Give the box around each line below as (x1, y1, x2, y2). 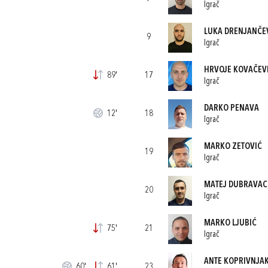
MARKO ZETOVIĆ (203, 142, 262, 151)
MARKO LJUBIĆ (203, 218, 257, 228)
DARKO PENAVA (203, 103, 259, 113)
